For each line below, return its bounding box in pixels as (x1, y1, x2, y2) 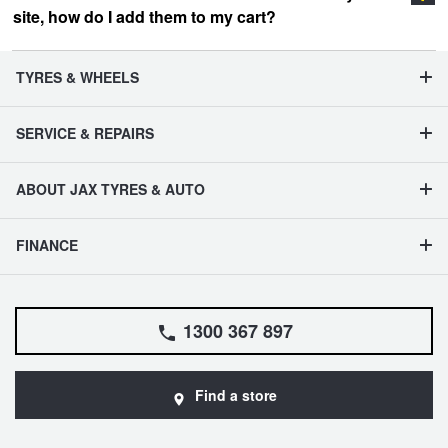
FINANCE (16, 235, 78, 255)
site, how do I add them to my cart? (13, 5, 276, 28)
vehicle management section (160, 12, 363, 35)
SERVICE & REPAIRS (16, 123, 154, 143)
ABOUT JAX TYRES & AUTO (16, 179, 205, 199)
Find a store (195, 385, 277, 405)
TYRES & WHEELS (16, 67, 139, 87)
